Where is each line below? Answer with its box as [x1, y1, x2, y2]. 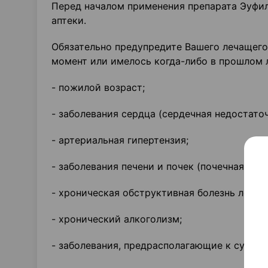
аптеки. [51, 14, 86, 26]
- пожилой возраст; [51, 81, 145, 93]
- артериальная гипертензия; [51, 134, 188, 146]
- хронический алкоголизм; [51, 213, 182, 225]
